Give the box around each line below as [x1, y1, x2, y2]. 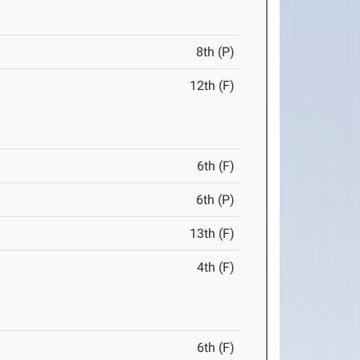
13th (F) [190, 226, 235, 242]
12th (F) [190, 78, 235, 94]
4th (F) [197, 260, 235, 276]
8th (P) [196, 44, 235, 60]
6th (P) [196, 192, 235, 208]
